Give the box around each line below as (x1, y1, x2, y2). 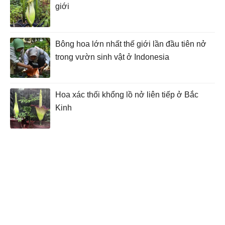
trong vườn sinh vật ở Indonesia (55, 53, 169, 62)
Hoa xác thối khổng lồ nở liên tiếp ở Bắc (55, 90, 198, 99)
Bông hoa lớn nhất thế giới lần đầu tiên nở (55, 40, 206, 49)
